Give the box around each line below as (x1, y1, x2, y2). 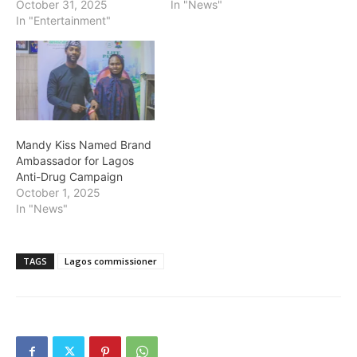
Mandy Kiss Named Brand (16, 137, 151, 151)
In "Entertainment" (16, 14, 111, 28)
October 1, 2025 (16, 185, 100, 199)
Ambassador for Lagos (16, 153, 134, 167)
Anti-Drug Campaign (16, 169, 123, 183)
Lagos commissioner (65, 254, 157, 267)
